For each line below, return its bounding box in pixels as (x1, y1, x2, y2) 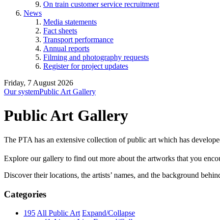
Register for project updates (43, 62, 128, 70)
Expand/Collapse (82, 209, 135, 218)
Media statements (43, 18, 97, 26)
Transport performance (43, 35, 113, 44)
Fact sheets (43, 27, 77, 35)
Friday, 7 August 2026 (4, 79, 73, 87)
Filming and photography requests (43, 53, 149, 61)
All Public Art (37, 209, 80, 218)
